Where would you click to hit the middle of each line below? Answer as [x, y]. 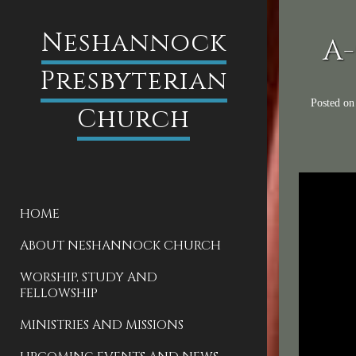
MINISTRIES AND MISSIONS [102, 325]
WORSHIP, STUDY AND [89, 277]
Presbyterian [133, 81]
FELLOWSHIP [59, 293]
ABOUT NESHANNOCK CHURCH [120, 246]
